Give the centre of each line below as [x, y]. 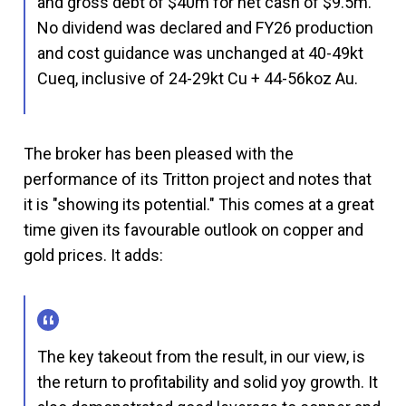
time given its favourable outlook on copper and [193, 229]
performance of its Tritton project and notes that [198, 179]
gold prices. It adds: [93, 255]
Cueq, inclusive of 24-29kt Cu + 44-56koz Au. [198, 78]
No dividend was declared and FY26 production [205, 27]
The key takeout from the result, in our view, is [201, 356]
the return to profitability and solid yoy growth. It [208, 382]
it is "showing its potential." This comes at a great [199, 204]
